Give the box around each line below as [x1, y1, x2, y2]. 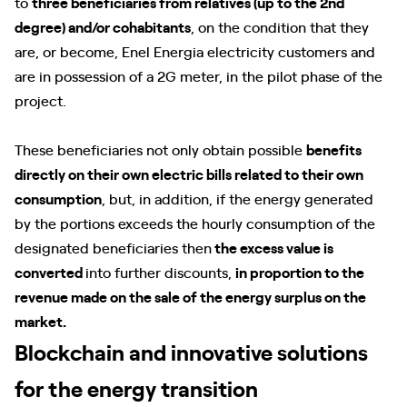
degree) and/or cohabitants [15, 16, 191, 36]
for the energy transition [15, 372, 258, 402]
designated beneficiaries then [15, 237, 212, 257]
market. [15, 311, 69, 331]
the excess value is [212, 237, 333, 257]
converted [15, 262, 85, 282]
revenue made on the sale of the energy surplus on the [15, 286, 366, 306]
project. [15, 90, 66, 110]
